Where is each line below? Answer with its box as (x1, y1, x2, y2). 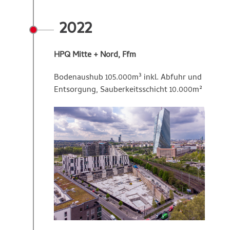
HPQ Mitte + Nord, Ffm (54, 49, 136, 63)
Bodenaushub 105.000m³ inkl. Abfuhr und (54, 71, 202, 85)
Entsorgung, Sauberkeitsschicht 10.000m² (54, 84, 202, 98)
